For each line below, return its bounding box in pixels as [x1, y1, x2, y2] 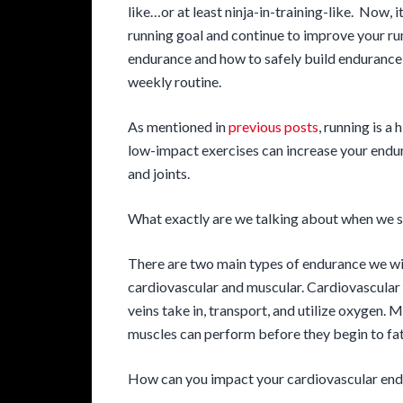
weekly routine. [128, 72, 221, 90]
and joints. [128, 164, 190, 182]
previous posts [228, 117, 318, 135]
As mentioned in [128, 117, 228, 135]
